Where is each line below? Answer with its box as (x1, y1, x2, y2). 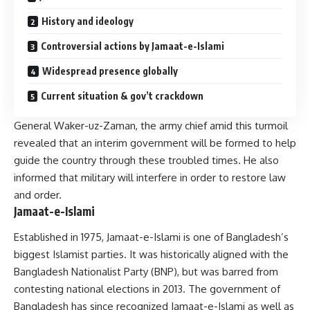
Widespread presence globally (42, 64, 178, 77)
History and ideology (42, 15, 134, 27)
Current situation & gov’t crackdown (41, 89, 203, 102)
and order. (14, 188, 62, 201)
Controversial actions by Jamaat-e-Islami (41, 39, 224, 52)
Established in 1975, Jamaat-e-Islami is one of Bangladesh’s (14, 230, 289, 244)
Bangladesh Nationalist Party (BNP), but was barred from (14, 265, 278, 279)
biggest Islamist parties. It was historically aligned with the (14, 248, 289, 262)
